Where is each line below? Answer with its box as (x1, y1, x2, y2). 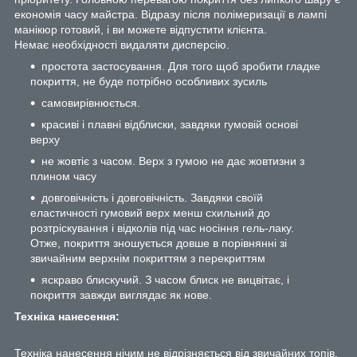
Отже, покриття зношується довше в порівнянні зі (30, 236, 287, 249)
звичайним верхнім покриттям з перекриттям (30, 251, 265, 265)
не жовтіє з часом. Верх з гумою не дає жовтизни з (41, 154, 304, 167)
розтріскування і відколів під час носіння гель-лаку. (30, 221, 294, 234)
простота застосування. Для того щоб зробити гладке (41, 59, 320, 73)
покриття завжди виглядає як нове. (30, 288, 212, 301)
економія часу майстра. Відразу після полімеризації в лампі (14, 7, 327, 21)
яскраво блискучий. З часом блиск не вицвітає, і (41, 273, 289, 286)
